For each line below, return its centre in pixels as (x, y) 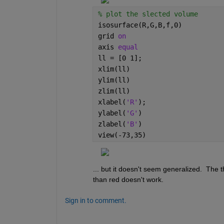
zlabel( (112, 124)
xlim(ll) (114, 69)
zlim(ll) (114, 91)
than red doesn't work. (128, 180)
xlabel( (112, 102)
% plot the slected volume (148, 14)
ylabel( (112, 113)
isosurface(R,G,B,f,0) (140, 25)
